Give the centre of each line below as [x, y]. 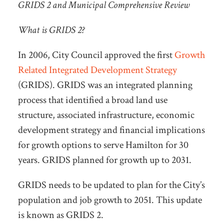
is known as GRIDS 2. [60, 215]
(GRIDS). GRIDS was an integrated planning [105, 85]
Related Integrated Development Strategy [97, 70]
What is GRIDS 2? [51, 30]
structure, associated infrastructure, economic [106, 115]
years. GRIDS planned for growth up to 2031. [104, 160]
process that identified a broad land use [92, 100]
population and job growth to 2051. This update [110, 200]
